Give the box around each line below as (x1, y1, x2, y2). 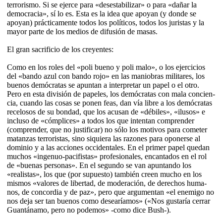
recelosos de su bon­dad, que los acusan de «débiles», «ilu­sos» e (7, 107, 205, 116)
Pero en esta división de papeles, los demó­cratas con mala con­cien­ (7, 89, 215, 98)
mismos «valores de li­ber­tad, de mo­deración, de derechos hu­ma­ (7, 178, 207, 187)
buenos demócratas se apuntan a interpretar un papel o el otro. (7, 80, 199, 89)
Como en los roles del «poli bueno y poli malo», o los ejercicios (7, 62, 205, 71)
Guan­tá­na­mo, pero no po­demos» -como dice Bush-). (7, 205, 171, 214)
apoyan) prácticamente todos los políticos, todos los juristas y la (7, 18, 204, 27)
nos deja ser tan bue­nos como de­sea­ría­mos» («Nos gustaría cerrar (7, 196, 210, 205)
